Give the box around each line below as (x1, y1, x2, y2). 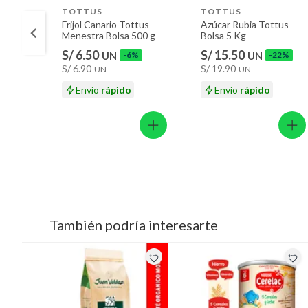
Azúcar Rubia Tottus (201, 18, 289, 30)
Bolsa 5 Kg (201, 29, 246, 41)
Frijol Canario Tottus (62, 18, 149, 30)
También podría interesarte (49, 217, 218, 234)
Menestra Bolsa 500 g (62, 29, 155, 41)
